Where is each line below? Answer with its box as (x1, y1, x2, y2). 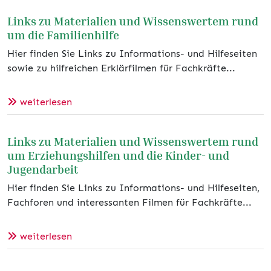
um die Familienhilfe (7, 28, 119, 42)
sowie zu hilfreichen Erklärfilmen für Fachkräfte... (7, 62, 235, 74)
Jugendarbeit (7, 162, 79, 177)
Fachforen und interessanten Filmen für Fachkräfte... (7, 197, 252, 209)
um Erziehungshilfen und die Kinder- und (7, 148, 229, 163)
